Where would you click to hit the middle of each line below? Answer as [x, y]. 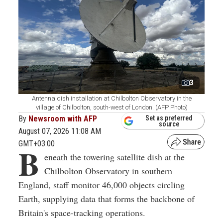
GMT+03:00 [37, 143]
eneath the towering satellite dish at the [114, 157]
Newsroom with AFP [63, 118]
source [169, 124]
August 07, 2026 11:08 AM [60, 131]
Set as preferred [169, 118]
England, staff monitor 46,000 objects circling [102, 184]
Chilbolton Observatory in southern [108, 170]
